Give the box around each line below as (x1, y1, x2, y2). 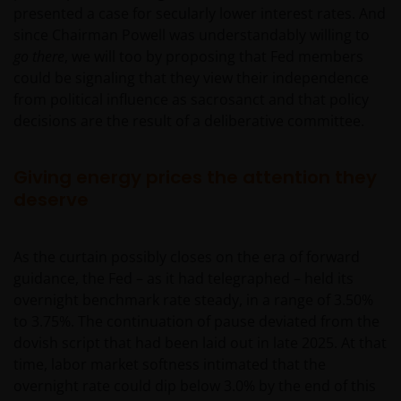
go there (13, 47, 64, 67)
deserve (13, 187, 89, 213)
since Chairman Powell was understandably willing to (13, 25, 370, 46)
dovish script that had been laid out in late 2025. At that (13, 333, 387, 354)
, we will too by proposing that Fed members (64, 47, 363, 67)
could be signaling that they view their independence (13, 68, 369, 89)
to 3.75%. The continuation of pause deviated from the (13, 311, 380, 332)
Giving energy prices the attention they (13, 165, 377, 191)
